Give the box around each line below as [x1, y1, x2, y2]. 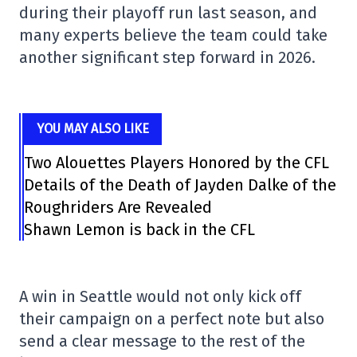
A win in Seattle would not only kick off [19, 287, 301, 306]
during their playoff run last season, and [19, 3, 317, 22]
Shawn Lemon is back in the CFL [24, 220, 256, 239]
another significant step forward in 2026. [19, 48, 316, 67]
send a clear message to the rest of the [19, 331, 305, 351]
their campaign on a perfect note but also [19, 309, 324, 328]
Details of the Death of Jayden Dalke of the [24, 175, 337, 194]
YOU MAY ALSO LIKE [37, 121, 150, 136]
